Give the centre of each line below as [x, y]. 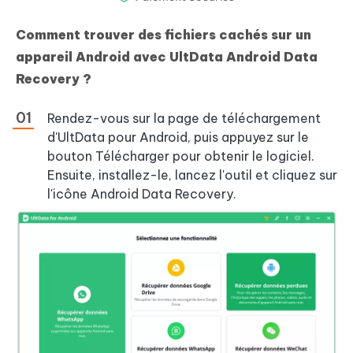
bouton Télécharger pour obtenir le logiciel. [181, 156]
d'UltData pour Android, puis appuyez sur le [178, 137]
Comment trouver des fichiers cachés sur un [163, 35]
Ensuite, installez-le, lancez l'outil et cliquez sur [192, 175]
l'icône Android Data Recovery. [142, 194]
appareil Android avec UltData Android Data [167, 57]
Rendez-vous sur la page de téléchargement [184, 119]
